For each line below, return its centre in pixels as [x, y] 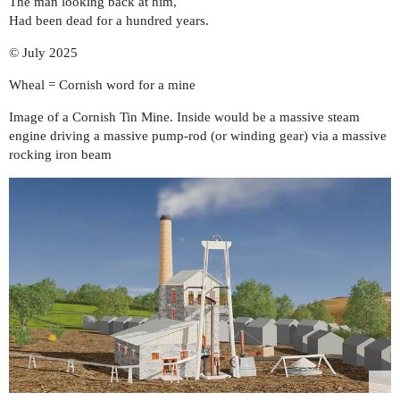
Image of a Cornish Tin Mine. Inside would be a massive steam [184, 117]
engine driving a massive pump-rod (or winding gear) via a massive [198, 136]
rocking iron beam [60, 155]
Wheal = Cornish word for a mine [102, 85]
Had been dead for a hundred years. [109, 21]
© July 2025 [43, 53]
